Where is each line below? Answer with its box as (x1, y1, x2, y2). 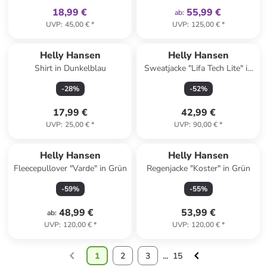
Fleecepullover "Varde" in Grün (13, 163, 127, 174)
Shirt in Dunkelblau (34, 63, 106, 74)
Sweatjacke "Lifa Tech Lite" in (144, 63, 253, 74)
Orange (184, 74, 212, 86)
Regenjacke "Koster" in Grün (146, 163, 250, 174)
